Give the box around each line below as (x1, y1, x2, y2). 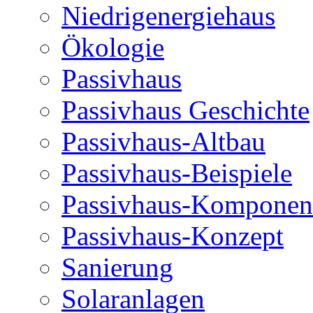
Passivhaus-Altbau (61, 126, 265, 156)
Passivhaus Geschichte (61, 94, 310, 125)
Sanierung (61, 252, 173, 282)
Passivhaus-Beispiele (61, 157, 292, 188)
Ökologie (61, 31, 164, 62)
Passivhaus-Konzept (61, 220, 284, 251)
